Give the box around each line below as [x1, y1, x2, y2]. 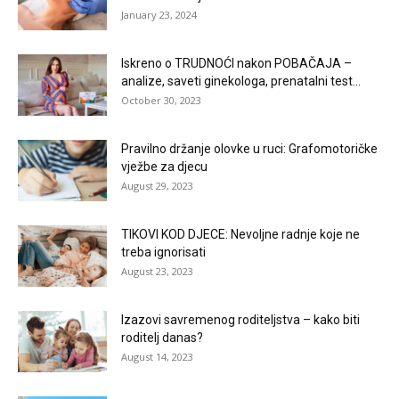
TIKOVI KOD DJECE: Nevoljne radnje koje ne [121, 226, 360, 241]
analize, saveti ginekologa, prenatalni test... [121, 73, 361, 88]
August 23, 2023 [121, 264, 193, 278]
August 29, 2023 [121, 178, 193, 192]
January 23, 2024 [121, 7, 197, 21]
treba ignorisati [121, 244, 206, 259]
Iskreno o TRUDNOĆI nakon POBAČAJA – [121, 55, 352, 70]
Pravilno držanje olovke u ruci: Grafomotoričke [121, 141, 378, 156]
